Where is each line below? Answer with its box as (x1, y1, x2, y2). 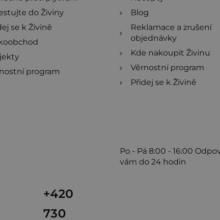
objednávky (131, 33, 177, 43)
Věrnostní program (131, 63, 204, 73)
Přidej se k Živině (131, 78, 196, 87)
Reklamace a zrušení (131, 23, 212, 32)
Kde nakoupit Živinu (131, 48, 210, 58)
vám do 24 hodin (120, 157, 186, 167)
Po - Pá (120, 146, 149, 156)
